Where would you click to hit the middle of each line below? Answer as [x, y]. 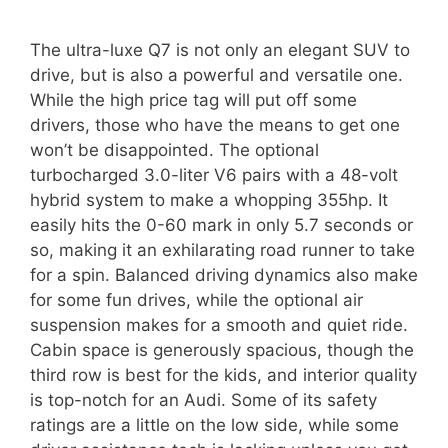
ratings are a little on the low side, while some [214, 425]
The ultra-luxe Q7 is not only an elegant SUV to [220, 50]
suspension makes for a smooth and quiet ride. [219, 325]
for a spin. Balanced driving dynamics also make [224, 275]
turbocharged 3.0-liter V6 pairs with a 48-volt [214, 175]
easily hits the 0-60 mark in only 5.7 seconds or [221, 225]
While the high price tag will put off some [193, 100]
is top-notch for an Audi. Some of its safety [203, 400]
